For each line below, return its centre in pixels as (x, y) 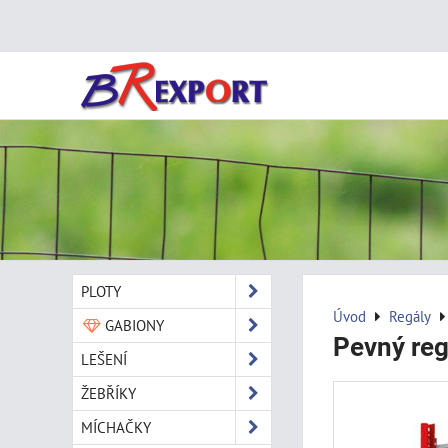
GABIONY (132, 325)
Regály (410, 316)
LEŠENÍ (104, 359)
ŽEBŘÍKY (108, 393)
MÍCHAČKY (116, 427)
